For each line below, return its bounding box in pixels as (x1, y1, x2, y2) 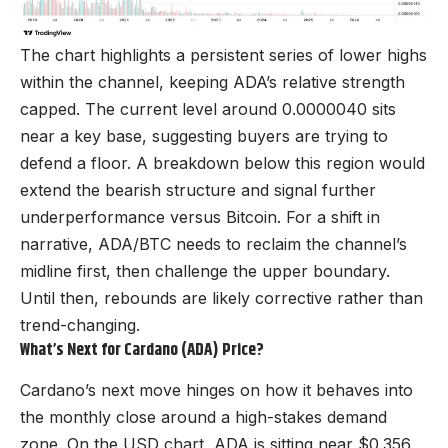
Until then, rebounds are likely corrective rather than (20, 287, 423, 308)
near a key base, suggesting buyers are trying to (20, 125, 388, 146)
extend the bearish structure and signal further (20, 179, 376, 200)
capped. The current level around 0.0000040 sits (20, 98, 396, 119)
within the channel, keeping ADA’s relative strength (20, 71, 405, 92)
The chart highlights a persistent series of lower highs (20, 44, 427, 65)
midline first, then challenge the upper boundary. (20, 260, 390, 281)
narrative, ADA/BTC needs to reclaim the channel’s (20, 233, 407, 254)
